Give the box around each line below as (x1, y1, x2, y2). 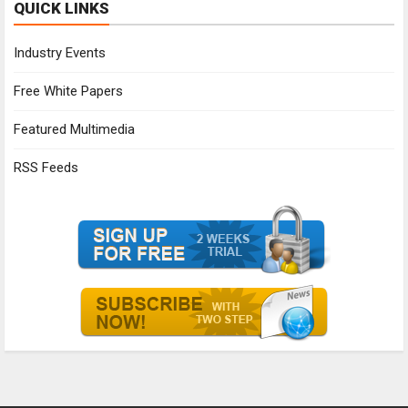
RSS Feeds (14, 158, 78, 176)
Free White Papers (14, 82, 123, 99)
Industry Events (14, 44, 106, 61)
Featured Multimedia (14, 120, 135, 138)
